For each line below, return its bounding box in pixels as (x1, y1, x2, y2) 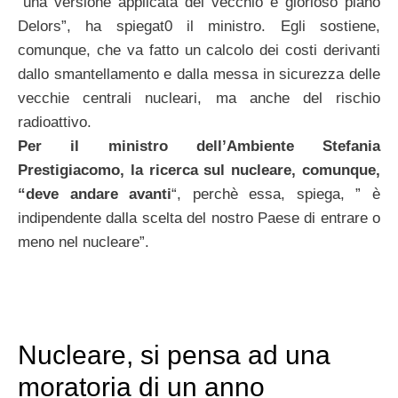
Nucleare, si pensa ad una (18, 339, 330, 370)
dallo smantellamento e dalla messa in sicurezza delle (18, 66, 380, 84)
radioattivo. (18, 114, 92, 131)
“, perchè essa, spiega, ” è (171, 186, 381, 203)
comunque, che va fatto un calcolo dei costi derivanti (18, 42, 380, 60)
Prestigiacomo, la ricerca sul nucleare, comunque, (18, 162, 380, 179)
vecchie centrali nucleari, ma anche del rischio (18, 90, 380, 107)
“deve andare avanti (18, 186, 172, 203)
